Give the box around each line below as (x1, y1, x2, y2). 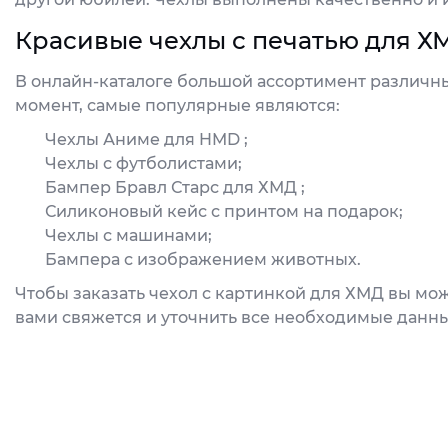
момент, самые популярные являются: (15, 96, 340, 115)
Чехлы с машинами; (45, 226, 212, 245)
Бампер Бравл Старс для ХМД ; (45, 178, 305, 197)
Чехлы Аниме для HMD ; (45, 130, 248, 149)
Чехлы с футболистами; (45, 154, 242, 173)
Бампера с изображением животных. (45, 250, 361, 269)
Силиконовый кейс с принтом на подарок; (45, 202, 403, 221)
